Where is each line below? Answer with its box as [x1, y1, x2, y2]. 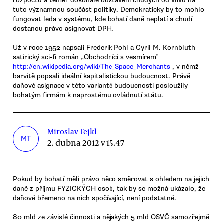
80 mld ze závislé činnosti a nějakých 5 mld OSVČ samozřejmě [13, 212, 209, 221]
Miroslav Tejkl [47, 126, 97, 136]
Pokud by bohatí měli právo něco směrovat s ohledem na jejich [13, 174, 209, 183]
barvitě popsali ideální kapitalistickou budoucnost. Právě [13, 71, 190, 80]
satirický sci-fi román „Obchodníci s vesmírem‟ [13, 52, 159, 61]
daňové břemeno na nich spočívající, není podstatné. [13, 193, 176, 202]
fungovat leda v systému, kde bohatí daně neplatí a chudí [13, 14, 192, 23]
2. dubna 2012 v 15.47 [47, 136, 125, 148]
